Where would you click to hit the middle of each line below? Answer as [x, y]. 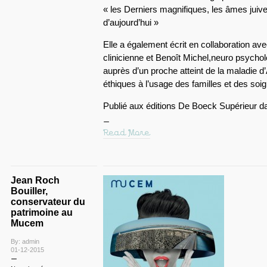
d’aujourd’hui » [131, 22]
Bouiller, [29, 191]
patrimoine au [41, 212]
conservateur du [48, 202]
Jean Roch [35, 180]
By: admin [25, 241]
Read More [126, 133]
